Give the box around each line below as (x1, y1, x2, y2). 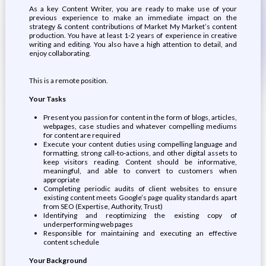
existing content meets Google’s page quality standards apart (43, 193, 237, 202)
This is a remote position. (28, 76, 108, 85)
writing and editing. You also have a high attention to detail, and (28, 40, 237, 49)
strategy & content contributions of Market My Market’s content (28, 22, 237, 31)
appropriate (43, 175, 80, 184)
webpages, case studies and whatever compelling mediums (43, 122, 237, 131)
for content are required (43, 131, 121, 140)
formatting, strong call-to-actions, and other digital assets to (43, 148, 237, 157)
